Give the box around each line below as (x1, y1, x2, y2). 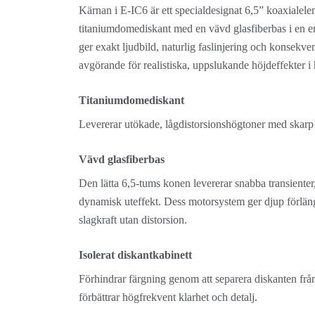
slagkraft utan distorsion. (79, 214, 187, 226)
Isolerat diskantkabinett (79, 249, 192, 261)
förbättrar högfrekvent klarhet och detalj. (79, 291, 257, 303)
